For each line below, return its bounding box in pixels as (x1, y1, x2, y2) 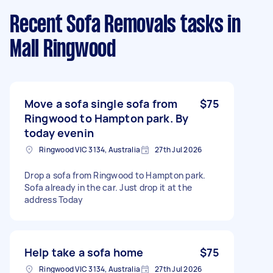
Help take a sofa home (24, 244, 144, 260)
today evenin (24, 125, 94, 140)
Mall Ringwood (10, 38, 116, 61)
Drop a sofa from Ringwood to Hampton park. (24, 169, 206, 181)
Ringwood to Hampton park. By (24, 110, 189, 126)
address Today (24, 193, 83, 205)
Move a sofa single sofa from (24, 96, 178, 111)
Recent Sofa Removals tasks (10, 14, 224, 37)
